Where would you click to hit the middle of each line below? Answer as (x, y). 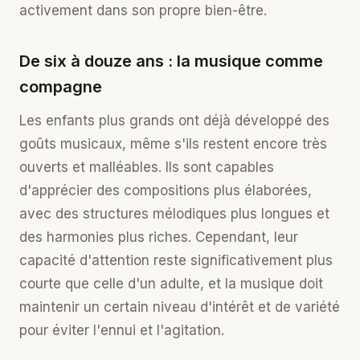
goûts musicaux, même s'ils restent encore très (173, 144)
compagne (61, 87)
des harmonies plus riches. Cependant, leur (159, 237)
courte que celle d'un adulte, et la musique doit (171, 284)
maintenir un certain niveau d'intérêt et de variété (180, 307)
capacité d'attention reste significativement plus (176, 260)
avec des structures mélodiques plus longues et (174, 214)
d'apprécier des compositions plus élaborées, (166, 190)
